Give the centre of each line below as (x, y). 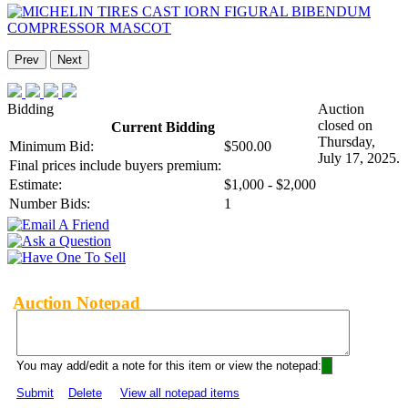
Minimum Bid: (51, 147)
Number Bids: (50, 204)
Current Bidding (163, 127)
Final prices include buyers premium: (115, 166)
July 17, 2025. (359, 158)
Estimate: (36, 185)
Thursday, (347, 142)
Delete (85, 393)
